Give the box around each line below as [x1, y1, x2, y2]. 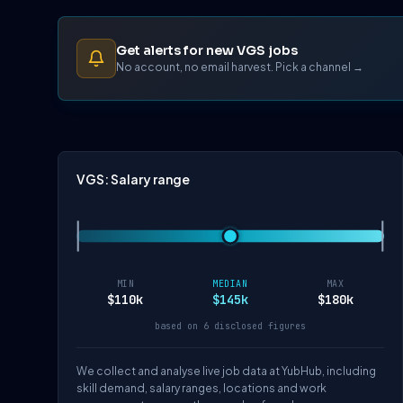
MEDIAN [212, 278, 248, 291]
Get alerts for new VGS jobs [116, 41, 298, 58]
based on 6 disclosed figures [155, 320, 306, 333]
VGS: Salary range [76, 171, 190, 187]
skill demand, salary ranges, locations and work [76, 381, 327, 396]
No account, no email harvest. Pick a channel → [116, 59, 363, 74]
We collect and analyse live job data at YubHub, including [76, 364, 376, 379]
